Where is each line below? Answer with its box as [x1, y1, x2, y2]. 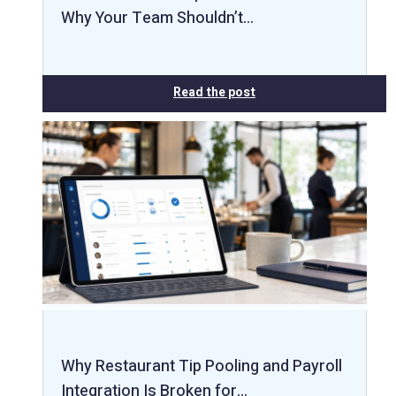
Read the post [173, 82, 255, 102]
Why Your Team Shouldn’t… [61, 5, 254, 30]
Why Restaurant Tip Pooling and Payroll [61, 354, 342, 378]
